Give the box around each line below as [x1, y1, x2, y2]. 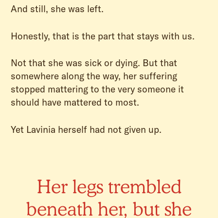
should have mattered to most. [11, 96, 140, 109]
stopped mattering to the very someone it [11, 83, 184, 95]
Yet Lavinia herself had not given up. [11, 123, 162, 135]
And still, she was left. [11, 3, 104, 15]
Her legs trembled [36, 175, 182, 198]
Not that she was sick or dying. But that [11, 57, 178, 69]
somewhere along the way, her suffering [11, 70, 178, 82]
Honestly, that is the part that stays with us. [11, 30, 195, 42]
